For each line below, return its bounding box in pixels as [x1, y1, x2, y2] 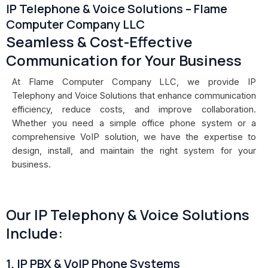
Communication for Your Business [6, 50, 242, 70]
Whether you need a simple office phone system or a [12, 118, 256, 129]
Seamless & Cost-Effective [6, 32, 193, 51]
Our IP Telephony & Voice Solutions [6, 205, 249, 225]
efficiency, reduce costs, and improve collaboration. [12, 104, 256, 115]
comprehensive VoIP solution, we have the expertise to [12, 132, 256, 142]
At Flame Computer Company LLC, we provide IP [12, 77, 256, 87]
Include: [6, 223, 63, 243]
